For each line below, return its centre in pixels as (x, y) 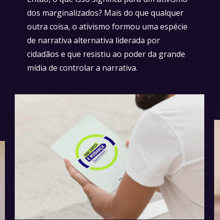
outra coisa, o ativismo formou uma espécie (107, 27)
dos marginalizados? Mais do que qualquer (105, 13)
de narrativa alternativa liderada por (94, 41)
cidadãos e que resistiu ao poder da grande (106, 54)
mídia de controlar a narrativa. (82, 68)
